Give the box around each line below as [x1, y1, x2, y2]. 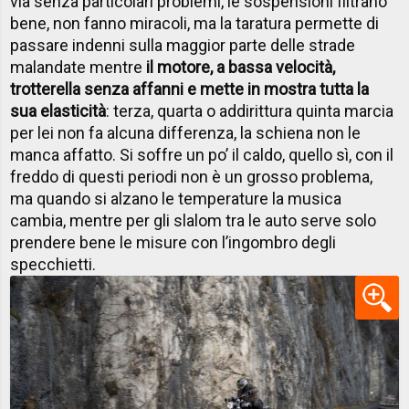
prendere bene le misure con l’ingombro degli [10, 233, 337, 253]
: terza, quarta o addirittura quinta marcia [106, 101, 394, 121]
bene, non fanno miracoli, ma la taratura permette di [10, 14, 380, 34]
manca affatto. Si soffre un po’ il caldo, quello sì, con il [10, 145, 394, 165]
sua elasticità [10, 101, 107, 121]
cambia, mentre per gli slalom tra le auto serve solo [10, 211, 377, 231]
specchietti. [10, 255, 97, 275]
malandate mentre [10, 58, 147, 78]
